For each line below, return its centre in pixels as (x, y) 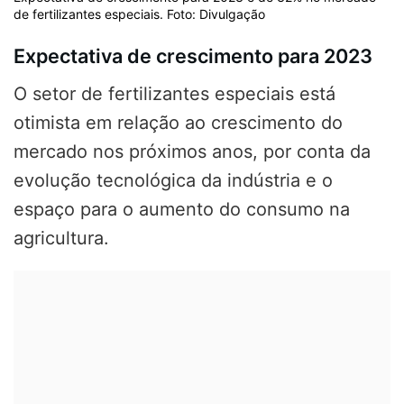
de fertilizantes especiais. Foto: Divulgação (139, 14)
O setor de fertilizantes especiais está (174, 93)
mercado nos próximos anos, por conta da (192, 151)
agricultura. (61, 238)
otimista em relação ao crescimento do (178, 122)
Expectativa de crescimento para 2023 (193, 55)
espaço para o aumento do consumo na (182, 209)
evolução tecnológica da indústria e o (173, 180)
